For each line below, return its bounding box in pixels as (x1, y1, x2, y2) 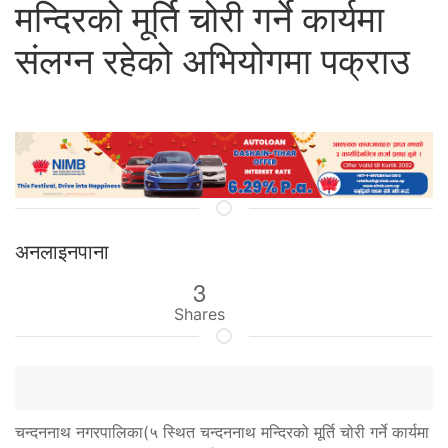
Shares (173, 304, 225, 325)
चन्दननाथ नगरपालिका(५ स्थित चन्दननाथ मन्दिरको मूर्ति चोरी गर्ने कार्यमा (15, 422, 429, 443)
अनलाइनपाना (15, 240, 109, 265)
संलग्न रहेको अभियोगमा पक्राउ (15, 39, 410, 84)
